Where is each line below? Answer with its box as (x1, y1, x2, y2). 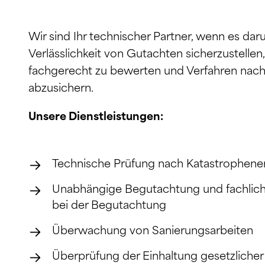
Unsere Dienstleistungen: (28, 112, 163, 124)
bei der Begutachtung (52, 200, 166, 212)
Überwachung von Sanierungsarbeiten (52, 225, 253, 237)
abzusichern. (28, 83, 93, 95)
